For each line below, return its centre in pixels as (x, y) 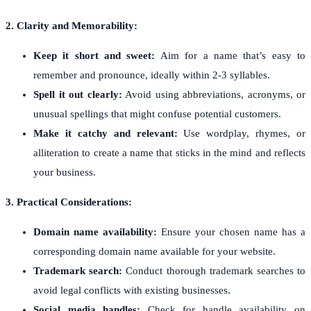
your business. (65, 172)
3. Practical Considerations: (69, 202)
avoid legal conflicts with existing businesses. (132, 290)
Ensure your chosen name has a (231, 232)
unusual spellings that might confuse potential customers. (157, 114)
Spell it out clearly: (78, 94)
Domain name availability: (95, 232)
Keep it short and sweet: (94, 55)
